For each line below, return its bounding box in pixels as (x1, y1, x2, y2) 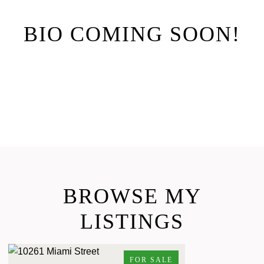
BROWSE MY (62, 184, 202, 209)
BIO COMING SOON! (24, 22, 240, 46)
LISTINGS (80, 210, 184, 234)
